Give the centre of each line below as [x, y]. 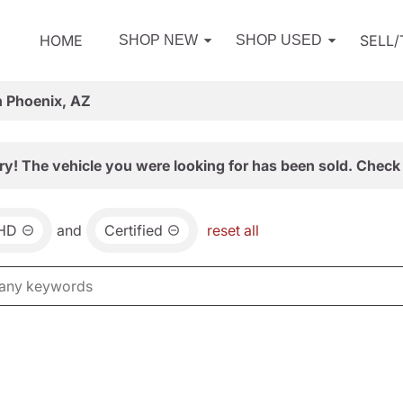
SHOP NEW [158, 40]
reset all [233, 230]
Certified [134, 230]
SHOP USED [279, 40]
